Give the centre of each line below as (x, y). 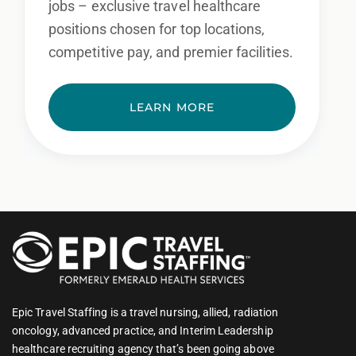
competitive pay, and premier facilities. (171, 52)
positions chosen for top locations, (157, 29)
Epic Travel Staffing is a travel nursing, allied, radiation (145, 312)
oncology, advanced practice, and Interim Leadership (143, 330)
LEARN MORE (172, 108)
